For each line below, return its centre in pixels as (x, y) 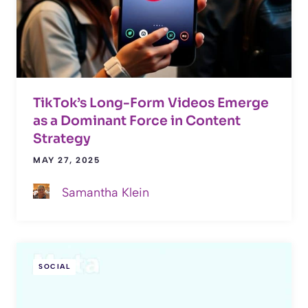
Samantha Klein (106, 192)
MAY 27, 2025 (66, 160)
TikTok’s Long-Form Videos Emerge (151, 103)
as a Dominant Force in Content (137, 121)
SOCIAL (54, 267)
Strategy (62, 139)
